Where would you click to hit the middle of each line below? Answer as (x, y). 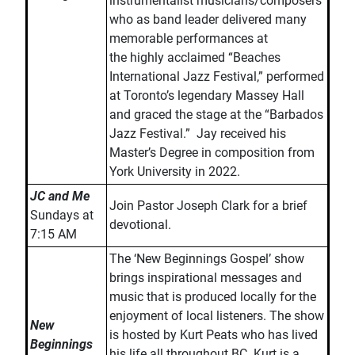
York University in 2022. (175, 172)
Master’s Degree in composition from (212, 153)
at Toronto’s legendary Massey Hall (207, 95)
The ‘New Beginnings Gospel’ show (207, 259)
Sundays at (62, 215)
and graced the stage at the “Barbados (216, 115)
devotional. (140, 225)
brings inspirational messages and (206, 278)
